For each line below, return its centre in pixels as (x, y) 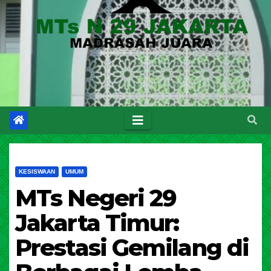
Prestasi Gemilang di (132, 248)
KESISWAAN (37, 171)
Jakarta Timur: (97, 223)
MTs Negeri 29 (96, 198)
